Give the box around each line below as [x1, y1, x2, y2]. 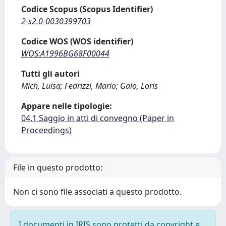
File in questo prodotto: [13, 162, 102, 173]
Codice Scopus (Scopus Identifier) [21, 4, 153, 15]
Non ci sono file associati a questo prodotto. [13, 186, 182, 197]
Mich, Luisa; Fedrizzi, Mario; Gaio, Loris [21, 80, 158, 91]
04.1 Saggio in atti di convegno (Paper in [21, 112, 174, 124]
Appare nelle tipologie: [21, 100, 112, 111]
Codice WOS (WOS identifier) [21, 36, 133, 47]
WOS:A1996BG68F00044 [21, 48, 109, 59]
